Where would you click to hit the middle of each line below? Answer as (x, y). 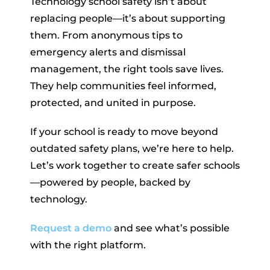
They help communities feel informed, (123, 86)
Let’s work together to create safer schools (135, 165)
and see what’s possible (171, 228)
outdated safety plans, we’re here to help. (132, 148)
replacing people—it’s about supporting (128, 18)
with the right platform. (88, 245)
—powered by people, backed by (110, 182)
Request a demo (71, 228)
